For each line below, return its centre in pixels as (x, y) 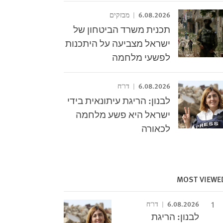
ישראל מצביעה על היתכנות (118, 43)
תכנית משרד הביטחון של (122, 29)
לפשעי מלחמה (141, 57)
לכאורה (156, 128)
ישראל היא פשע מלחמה (123, 114)
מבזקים (120, 15)
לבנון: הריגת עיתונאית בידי (119, 100)
